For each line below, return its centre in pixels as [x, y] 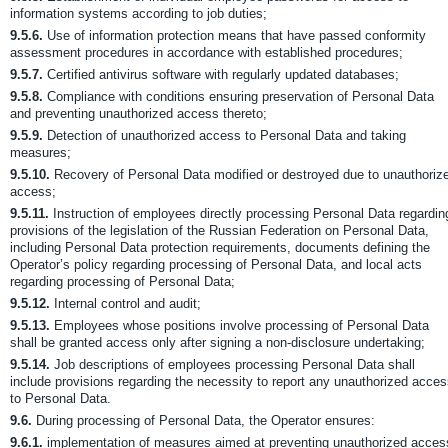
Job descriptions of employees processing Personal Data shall [232, 364]
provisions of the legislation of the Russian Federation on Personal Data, [219, 230]
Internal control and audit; [125, 303]
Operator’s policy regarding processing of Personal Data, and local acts [216, 264]
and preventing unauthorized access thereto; [138, 113]
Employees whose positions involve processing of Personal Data [239, 325]
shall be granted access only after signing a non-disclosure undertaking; [217, 342]
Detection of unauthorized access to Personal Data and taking [224, 135]
